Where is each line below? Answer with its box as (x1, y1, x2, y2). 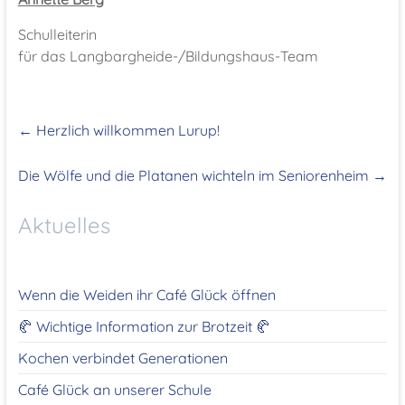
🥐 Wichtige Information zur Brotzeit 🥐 (17, 317, 270, 335)
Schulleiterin (17, 25, 97, 43)
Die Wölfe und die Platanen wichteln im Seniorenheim (18, 166, 373, 184)
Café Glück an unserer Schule (17, 381, 212, 399)
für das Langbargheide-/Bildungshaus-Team (17, 47, 318, 65)
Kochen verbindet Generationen (17, 349, 228, 367)
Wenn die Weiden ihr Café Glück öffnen (17, 286, 276, 304)
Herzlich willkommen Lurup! (32, 121, 220, 139)
